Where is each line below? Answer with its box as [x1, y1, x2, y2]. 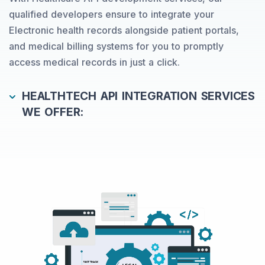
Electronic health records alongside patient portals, [9, 24, 239, 37]
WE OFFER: [22, 105, 84, 119]
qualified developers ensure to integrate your [9, 8, 214, 21]
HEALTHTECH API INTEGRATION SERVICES [22, 89, 255, 104]
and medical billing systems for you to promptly [9, 40, 224, 53]
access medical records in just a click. [9, 56, 180, 69]
